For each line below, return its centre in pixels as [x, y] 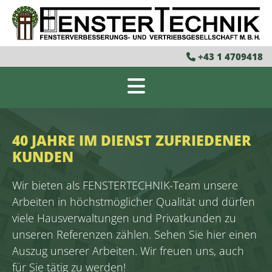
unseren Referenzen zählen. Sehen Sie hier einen [134, 234]
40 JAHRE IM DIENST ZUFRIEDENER [132, 140]
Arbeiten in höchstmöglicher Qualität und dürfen [134, 201]
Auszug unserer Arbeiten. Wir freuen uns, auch [128, 250]
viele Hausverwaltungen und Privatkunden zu [124, 218]
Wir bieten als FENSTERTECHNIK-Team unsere [125, 185]
